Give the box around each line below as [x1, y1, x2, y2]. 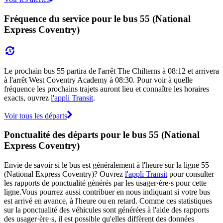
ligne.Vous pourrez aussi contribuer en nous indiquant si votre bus [4, 187, 210, 196]
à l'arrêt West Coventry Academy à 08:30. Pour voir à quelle [4, 75, 193, 84]
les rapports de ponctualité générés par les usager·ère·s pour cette [4, 178, 207, 187]
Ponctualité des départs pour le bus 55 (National [4, 129, 200, 140]
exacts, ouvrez [4, 93, 51, 102]
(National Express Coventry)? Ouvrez [4, 169, 125, 178]
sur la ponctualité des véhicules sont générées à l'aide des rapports [4, 205, 209, 214]
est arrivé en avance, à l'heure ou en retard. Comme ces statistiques [4, 196, 212, 205]
